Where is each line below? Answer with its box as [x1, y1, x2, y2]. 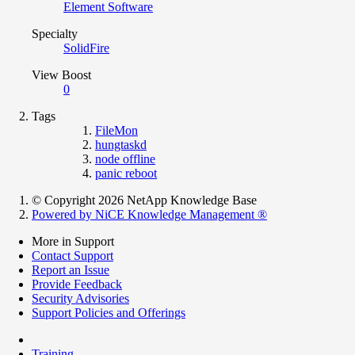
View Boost [32, 67, 91, 82]
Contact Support [32, 248, 113, 262]
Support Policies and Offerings [32, 305, 185, 319]
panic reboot [95, 166, 157, 180]
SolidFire [63, 40, 109, 55]
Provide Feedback [32, 277, 122, 291]
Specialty [32, 26, 78, 40]
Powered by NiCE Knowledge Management [32, 207, 258, 221]
